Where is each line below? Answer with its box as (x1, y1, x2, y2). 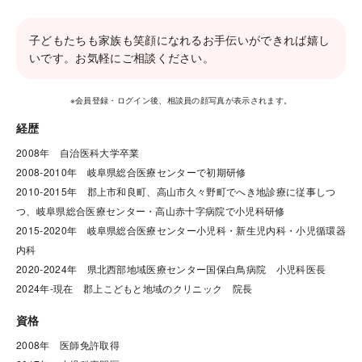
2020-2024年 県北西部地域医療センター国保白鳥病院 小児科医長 (16, 262, 326, 276)
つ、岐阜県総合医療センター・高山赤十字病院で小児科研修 (16, 204, 285, 217)
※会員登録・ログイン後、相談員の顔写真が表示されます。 (69, 95, 293, 106)
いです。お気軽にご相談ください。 (29, 49, 215, 65)
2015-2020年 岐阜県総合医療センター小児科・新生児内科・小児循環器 (16, 223, 346, 237)
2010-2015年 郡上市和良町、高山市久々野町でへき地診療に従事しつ (16, 184, 336, 198)
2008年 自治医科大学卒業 (16, 145, 140, 159)
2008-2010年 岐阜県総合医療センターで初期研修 (16, 165, 246, 179)
